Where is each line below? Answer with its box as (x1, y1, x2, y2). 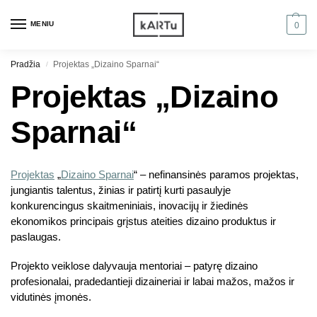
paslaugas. (11, 231, 61, 243)
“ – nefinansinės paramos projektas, (134, 168, 299, 180)
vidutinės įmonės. (11, 291, 91, 304)
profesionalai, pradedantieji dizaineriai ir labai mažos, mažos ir (11, 275, 294, 288)
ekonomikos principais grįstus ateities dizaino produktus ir (11, 215, 276, 227)
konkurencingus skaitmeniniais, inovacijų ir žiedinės (11, 200, 248, 212)
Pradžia (11, 59, 40, 69)
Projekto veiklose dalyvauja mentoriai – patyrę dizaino (11, 260, 258, 272)
